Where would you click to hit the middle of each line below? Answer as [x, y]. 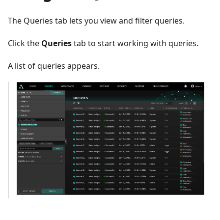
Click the [25, 43]
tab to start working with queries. [135, 43]
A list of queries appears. [54, 66]
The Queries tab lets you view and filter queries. [96, 21]
